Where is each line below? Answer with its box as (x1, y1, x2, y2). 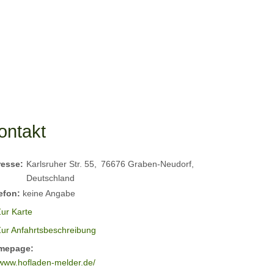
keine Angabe (20, 188, 76, 198)
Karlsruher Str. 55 (26, 158, 95, 169)
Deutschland (26, 172, 75, 183)
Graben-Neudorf (128, 158, 192, 169)
